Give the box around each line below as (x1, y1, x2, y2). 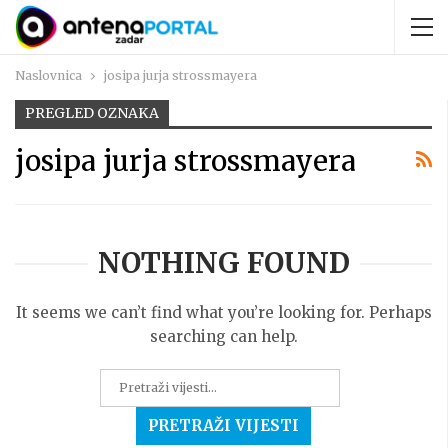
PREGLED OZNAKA (25, 104, 159, 122)
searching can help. (149, 326, 298, 346)
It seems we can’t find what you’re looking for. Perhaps (15, 302, 432, 322)
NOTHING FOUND (97, 244, 350, 281)
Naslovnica (15, 68, 82, 83)
